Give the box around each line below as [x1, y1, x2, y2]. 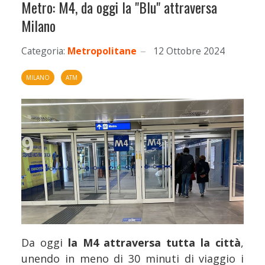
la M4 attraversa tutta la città [67, 235, 241, 250]
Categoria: [21, 44, 65, 57]
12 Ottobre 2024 [153, 44, 225, 57]
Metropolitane [67, 44, 137, 57]
